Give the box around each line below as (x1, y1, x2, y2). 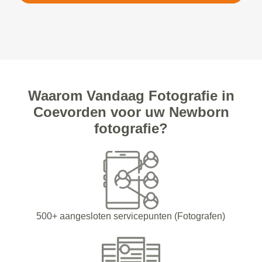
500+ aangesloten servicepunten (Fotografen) (36, 211, 226, 222)
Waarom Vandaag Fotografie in (27, 88, 235, 104)
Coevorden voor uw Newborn (33, 104, 229, 120)
